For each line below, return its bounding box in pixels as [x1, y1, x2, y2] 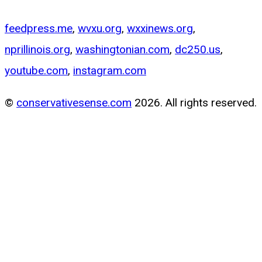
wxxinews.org [127, 21, 193, 35]
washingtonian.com [75, 42, 170, 56]
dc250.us [175, 42, 220, 56]
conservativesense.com [16, 95, 132, 109]
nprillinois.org [5, 42, 70, 56]
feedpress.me [5, 21, 73, 35]
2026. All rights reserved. [132, 95, 257, 109]
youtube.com [5, 63, 68, 77]
